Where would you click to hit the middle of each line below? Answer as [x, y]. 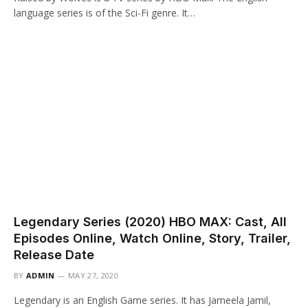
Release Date [54, 255]
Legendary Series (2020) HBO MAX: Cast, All [150, 222]
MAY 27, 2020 [93, 275]
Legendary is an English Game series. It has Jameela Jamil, [142, 300]
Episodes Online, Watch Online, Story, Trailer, [152, 238]
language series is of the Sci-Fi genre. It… [104, 12]
